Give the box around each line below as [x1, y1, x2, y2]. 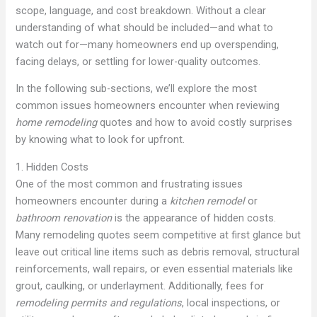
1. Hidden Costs [16, 160, 89, 173]
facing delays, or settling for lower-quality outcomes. [16, 54, 261, 68]
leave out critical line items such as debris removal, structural [16, 245, 300, 258]
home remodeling [16, 116, 98, 129]
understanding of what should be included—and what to [16, 21, 274, 34]
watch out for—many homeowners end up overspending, [16, 38, 279, 51]
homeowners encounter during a [16, 194, 171, 207]
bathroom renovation [16, 211, 113, 224]
